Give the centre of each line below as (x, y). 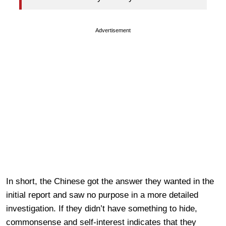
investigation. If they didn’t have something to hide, (102, 208)
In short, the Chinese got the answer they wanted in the (110, 181)
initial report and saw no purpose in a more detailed (102, 195)
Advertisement (113, 30)
